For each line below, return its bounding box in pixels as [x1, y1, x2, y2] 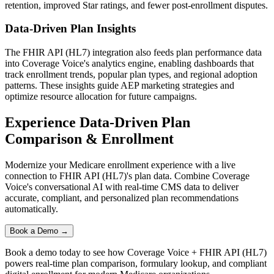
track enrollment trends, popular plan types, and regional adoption [5, 69, 257, 80]
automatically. [5, 203, 58, 214]
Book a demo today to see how [5, 246, 127, 257]
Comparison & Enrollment [5, 130, 174, 147]
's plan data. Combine [127, 170, 212, 181]
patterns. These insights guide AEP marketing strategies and [5, 80, 234, 91]
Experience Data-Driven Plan [5, 114, 190, 130]
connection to [5, 170, 59, 181]
